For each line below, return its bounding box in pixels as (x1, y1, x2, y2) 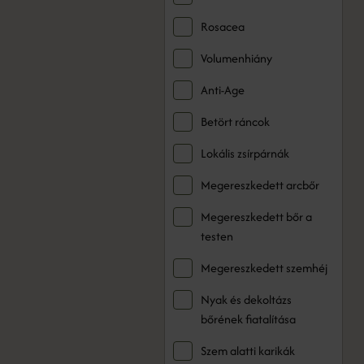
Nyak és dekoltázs (201, 291, 292, 308)
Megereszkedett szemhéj (201, 259, 327, 276)
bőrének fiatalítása (201, 310, 296, 327)
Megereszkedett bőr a (201, 208, 312, 225)
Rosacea (201, 18, 245, 35)
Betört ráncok (201, 113, 270, 130)
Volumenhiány (201, 50, 272, 67)
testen (201, 227, 233, 245)
